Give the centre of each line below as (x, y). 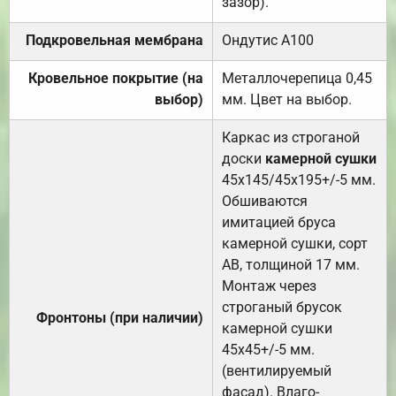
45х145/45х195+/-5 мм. (299, 180)
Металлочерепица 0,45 (297, 79)
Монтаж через (269, 286)
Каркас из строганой (291, 138)
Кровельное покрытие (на (116, 79)
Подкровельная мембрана (114, 41)
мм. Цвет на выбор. (287, 100)
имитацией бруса (279, 223)
